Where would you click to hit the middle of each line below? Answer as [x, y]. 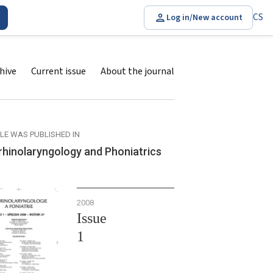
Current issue [58, 71]
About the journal [137, 71]
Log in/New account [204, 17]
